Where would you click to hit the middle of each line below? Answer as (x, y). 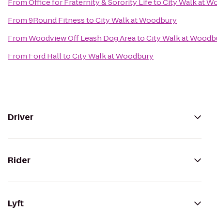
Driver (21, 117)
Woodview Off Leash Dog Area (82, 38)
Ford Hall (45, 56)
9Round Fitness (57, 20)
